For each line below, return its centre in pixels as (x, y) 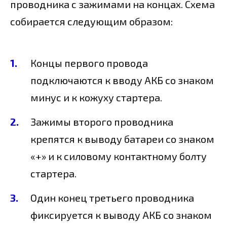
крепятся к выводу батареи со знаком (122, 139)
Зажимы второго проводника (102, 122)
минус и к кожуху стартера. (96, 98)
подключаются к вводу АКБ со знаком (122, 80)
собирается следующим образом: (91, 22)
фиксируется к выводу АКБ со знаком (121, 215)
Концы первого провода (89, 63)
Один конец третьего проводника (112, 198)
